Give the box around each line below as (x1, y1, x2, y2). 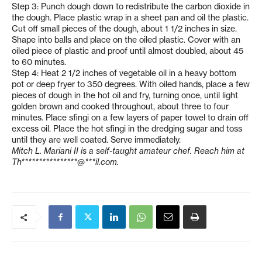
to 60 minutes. (12, 57, 66, 68)
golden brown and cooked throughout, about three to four (12, 101, 229, 112)
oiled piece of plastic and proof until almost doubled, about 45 (12, 46, 243, 57)
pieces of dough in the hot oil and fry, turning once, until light (12, 90, 238, 101)
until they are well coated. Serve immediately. (12, 135, 181, 146)
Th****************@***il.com (12, 157, 117, 168)
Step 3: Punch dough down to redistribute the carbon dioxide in (12, 1, 250, 12)
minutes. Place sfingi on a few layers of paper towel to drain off (12, 112, 249, 123)
